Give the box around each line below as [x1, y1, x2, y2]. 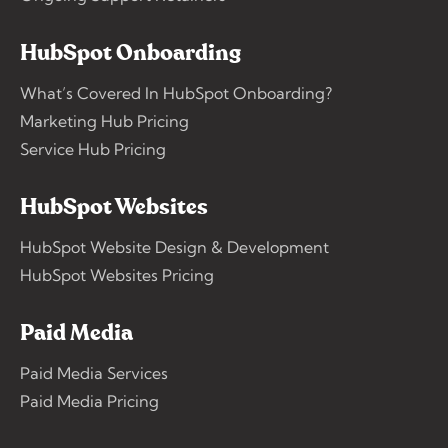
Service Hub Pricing [20, 138, 166, 159]
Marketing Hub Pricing [20, 110, 189, 131]
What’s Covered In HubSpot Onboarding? [20, 82, 332, 103]
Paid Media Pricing [20, 390, 159, 411]
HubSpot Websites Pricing [20, 264, 214, 285]
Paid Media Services [20, 362, 168, 383]
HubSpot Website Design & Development [20, 236, 329, 257]
